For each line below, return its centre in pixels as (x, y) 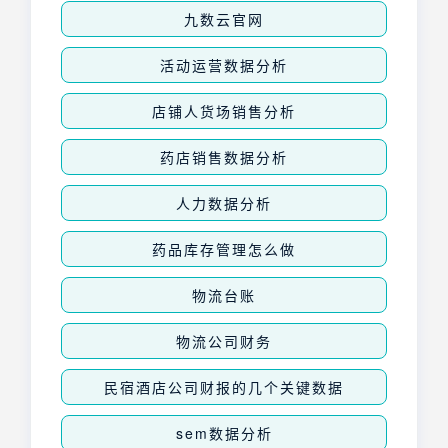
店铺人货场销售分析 (224, 111)
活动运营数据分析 (224, 65)
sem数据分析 (224, 433)
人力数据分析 (224, 203)
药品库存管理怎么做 (224, 249)
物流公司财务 (224, 341)
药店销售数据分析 (224, 157)
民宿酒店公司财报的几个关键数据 (224, 387)
